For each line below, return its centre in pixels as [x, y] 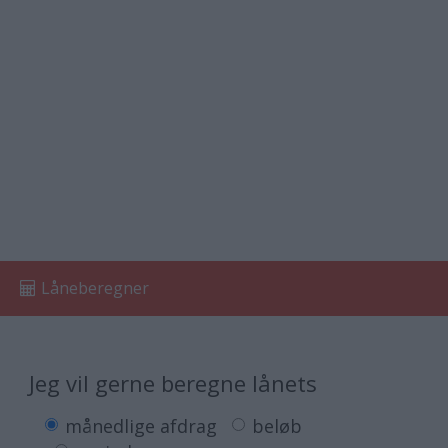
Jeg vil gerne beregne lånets [173, 383]
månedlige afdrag [141, 426]
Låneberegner [95, 288]
